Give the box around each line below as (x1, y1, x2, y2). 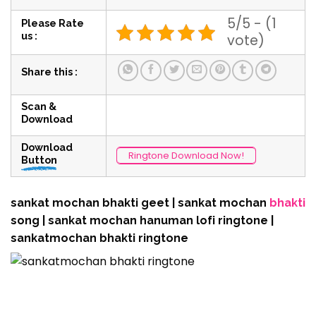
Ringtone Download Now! (128, 148, 245, 162)
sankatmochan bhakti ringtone (11, 231, 188, 245)
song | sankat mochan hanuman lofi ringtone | (11, 213, 274, 227)
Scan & (21, 99, 57, 112)
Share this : (21, 65, 78, 78)
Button (21, 153, 58, 166)
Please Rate (21, 16, 85, 29)
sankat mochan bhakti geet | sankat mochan (11, 195, 269, 209)
